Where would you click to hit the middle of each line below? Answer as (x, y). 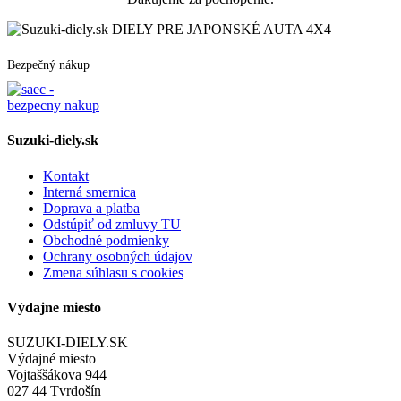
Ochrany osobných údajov (118, 256)
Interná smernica (90, 192)
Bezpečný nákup (48, 65)
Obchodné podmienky (106, 240)
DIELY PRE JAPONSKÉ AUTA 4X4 (222, 29)
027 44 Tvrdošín (54, 391)
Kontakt (66, 175)
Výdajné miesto (51, 359)
